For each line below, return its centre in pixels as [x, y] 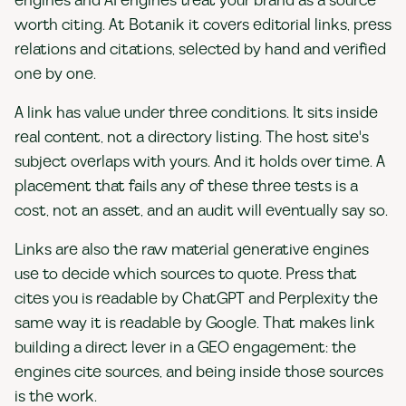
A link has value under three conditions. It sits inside [196, 113]
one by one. [55, 74]
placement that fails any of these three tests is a [186, 186]
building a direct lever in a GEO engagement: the [185, 348]
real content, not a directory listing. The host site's [192, 137]
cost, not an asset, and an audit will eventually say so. [201, 211]
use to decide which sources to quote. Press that [186, 274]
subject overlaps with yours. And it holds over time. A [200, 162]
